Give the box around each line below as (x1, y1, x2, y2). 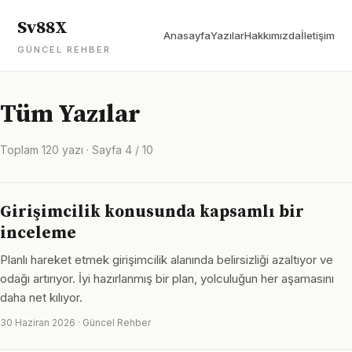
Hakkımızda (244, 29, 301, 42)
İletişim (301, 29, 335, 42)
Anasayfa (163, 29, 211, 42)
